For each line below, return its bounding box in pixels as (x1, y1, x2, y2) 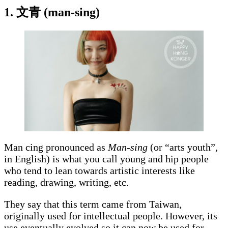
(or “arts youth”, (148, 141, 218, 153)
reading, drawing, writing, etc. (4, 176, 131, 188)
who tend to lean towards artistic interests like (4, 164, 195, 176)
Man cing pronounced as (4, 141, 105, 153)
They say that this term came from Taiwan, (4, 198, 182, 210)
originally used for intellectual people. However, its (4, 210, 217, 221)
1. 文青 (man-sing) (4, 5, 100, 19)
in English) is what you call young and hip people (4, 153, 209, 164)
